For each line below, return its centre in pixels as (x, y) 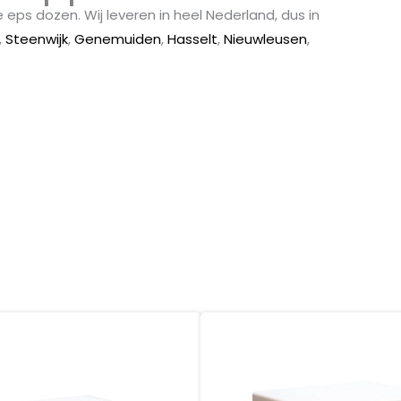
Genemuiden (118, 39)
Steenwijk (37, 39)
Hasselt (192, 39)
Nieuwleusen (265, 39)
